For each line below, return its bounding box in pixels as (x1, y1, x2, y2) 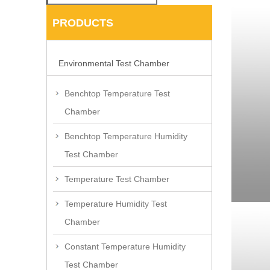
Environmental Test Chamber (58, 58, 169, 69)
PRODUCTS (52, 17, 113, 30)
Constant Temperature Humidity (64, 242, 186, 252)
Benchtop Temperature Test (64, 89, 170, 99)
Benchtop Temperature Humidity (64, 131, 187, 142)
